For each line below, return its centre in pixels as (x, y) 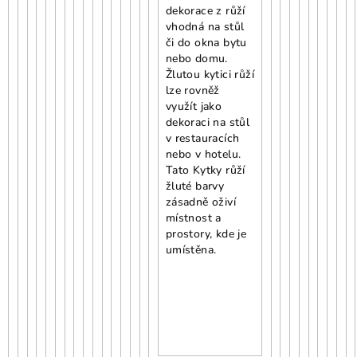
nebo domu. (196, 58)
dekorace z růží (205, 10)
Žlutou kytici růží (210, 74)
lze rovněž (192, 90)
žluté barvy (195, 186)
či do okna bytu (206, 42)
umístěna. (191, 249)
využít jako (194, 106)
